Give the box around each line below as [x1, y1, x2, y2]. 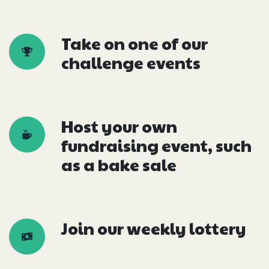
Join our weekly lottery [61, 217, 246, 240]
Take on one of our [61, 32, 208, 55]
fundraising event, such [61, 134, 252, 157]
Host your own [61, 115, 177, 138]
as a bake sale [61, 153, 177, 177]
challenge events [61, 51, 201, 74]
